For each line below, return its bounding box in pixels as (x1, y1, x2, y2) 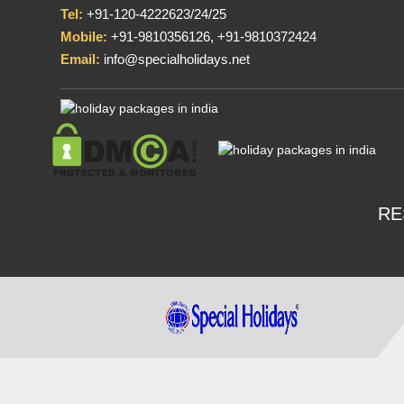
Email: (60, 50, 101, 67)
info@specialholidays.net (100, 50, 251, 67)
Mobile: (60, 28, 108, 44)
